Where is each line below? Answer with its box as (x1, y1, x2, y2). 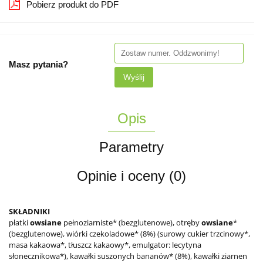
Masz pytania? (9, 59, 68, 69)
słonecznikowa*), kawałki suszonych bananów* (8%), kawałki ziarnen (9, 250, 247, 261)
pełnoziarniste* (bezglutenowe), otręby (62, 217, 201, 228)
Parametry (99, 139, 164, 155)
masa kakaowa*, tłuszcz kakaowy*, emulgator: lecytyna (9, 239, 201, 250)
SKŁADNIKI (9, 205, 50, 217)
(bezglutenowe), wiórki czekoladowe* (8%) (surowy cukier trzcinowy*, (9, 228, 250, 239)
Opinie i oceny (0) (77, 167, 186, 184)
